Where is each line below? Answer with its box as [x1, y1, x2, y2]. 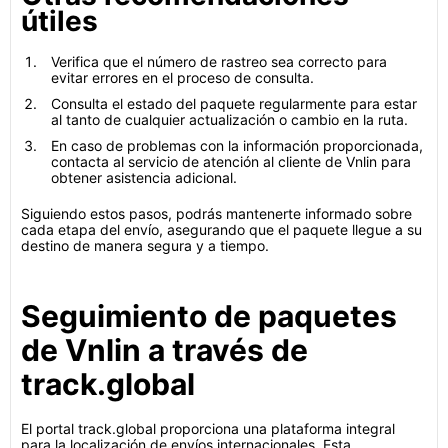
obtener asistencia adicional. [51, 169, 237, 186]
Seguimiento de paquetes [21, 298, 397, 334]
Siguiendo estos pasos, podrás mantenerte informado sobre [21, 205, 412, 222]
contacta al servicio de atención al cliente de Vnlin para [51, 153, 411, 170]
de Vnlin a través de [21, 332, 308, 368]
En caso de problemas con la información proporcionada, [51, 137, 423, 154]
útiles [21, 4, 98, 38]
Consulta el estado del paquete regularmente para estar [51, 95, 417, 112]
